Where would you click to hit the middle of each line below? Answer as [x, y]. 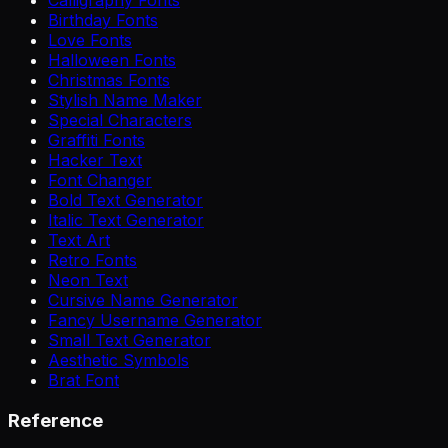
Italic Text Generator [126, 220]
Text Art [79, 240]
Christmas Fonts [109, 80]
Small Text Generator [129, 340]
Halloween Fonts [112, 60]
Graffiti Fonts [96, 140]
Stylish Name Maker [125, 100]
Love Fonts [90, 40]
